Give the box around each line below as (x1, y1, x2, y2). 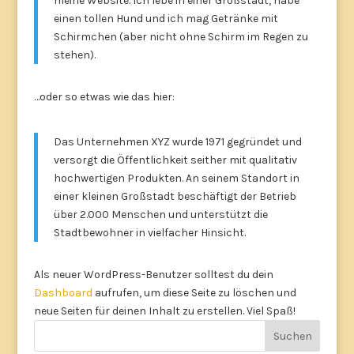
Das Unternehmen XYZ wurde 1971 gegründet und (53, 135, 302, 149)
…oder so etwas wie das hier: (33, 90, 175, 104)
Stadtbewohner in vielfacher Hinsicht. (53, 226, 246, 239)
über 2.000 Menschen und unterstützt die (53, 208, 268, 221)
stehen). (53, 48, 96, 62)
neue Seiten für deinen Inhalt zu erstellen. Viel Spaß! (33, 304, 296, 318)
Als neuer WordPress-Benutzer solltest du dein (33, 268, 273, 281)
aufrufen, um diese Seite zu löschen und (92, 286, 296, 299)
